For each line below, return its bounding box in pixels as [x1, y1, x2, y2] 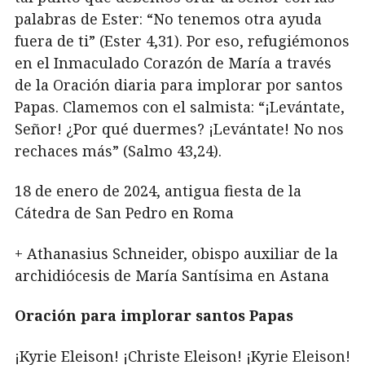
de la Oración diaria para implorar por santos [15, 74, 343, 95]
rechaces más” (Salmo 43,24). [15, 140, 222, 161]
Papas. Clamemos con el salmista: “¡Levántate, [15, 96, 345, 117]
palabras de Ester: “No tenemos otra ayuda [15, 8, 322, 29]
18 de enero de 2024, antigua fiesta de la [15, 181, 301, 200]
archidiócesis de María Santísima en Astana [15, 265, 329, 285]
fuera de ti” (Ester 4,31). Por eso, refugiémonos [15, 30, 350, 51]
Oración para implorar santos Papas [15, 306, 293, 325]
